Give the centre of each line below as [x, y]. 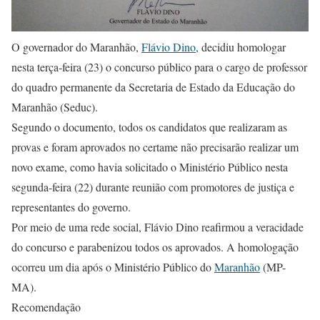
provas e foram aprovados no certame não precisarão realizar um [155, 147]
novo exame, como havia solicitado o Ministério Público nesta [150, 167]
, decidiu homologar [241, 47]
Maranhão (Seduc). [55, 107]
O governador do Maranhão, [76, 47]
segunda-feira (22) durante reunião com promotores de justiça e [153, 187]
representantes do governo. [71, 207]
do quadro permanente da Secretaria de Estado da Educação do [153, 87]
